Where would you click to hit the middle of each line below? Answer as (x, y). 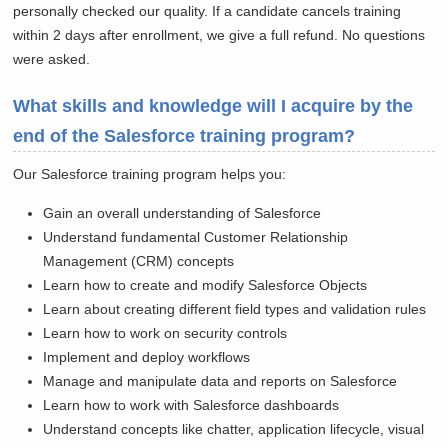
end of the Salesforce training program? (184, 136)
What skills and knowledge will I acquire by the (213, 106)
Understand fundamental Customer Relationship (196, 237)
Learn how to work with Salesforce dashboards (191, 405)
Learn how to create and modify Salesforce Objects (205, 285)
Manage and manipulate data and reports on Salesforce (220, 381)
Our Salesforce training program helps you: (150, 174)
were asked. (52, 59)
